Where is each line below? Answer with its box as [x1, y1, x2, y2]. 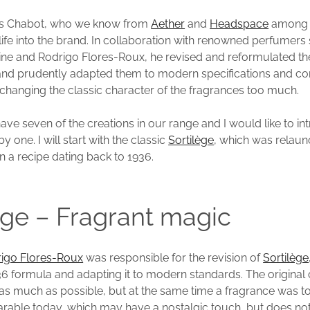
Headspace [210, 17, 269, 31]
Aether [151, 17, 185, 31]
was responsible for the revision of [83, 251, 264, 265]
